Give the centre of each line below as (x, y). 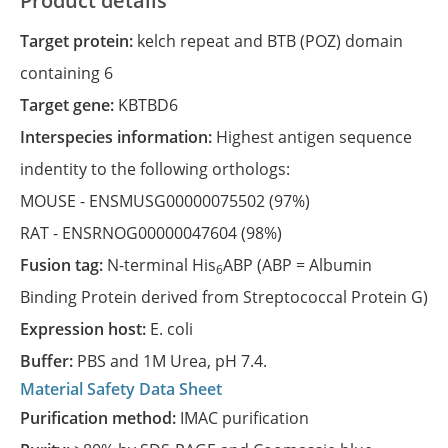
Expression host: (89, 329)
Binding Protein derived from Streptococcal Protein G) (224, 297)
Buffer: (54, 361)
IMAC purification (244, 418)
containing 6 (66, 73)
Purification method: (105, 418)
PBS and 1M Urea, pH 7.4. (172, 361)
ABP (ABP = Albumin (297, 265)
